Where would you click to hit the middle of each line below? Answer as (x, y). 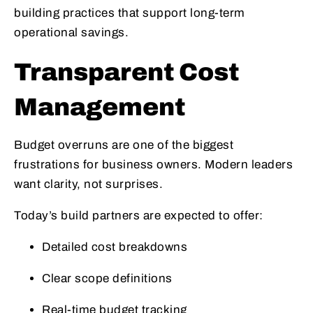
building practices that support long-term (130, 13)
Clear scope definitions (107, 278)
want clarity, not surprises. (88, 184)
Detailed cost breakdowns (115, 247)
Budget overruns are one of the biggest (124, 145)
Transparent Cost (127, 72)
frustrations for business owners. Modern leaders (153, 164)
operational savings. (71, 32)
